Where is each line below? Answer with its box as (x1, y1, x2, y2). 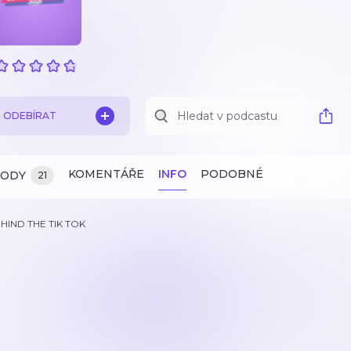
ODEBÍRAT (3, 110, 56, 121)
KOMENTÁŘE (68, 167, 144, 181)
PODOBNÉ (201, 167, 263, 181)
